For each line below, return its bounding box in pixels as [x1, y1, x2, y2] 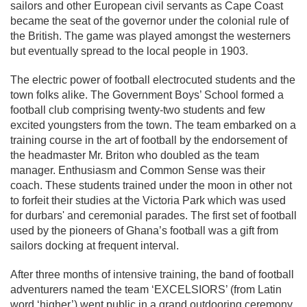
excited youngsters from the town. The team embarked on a [10, 119, 296, 131]
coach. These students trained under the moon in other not [10, 180, 292, 191]
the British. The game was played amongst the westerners [10, 30, 291, 42]
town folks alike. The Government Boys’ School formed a [10, 89, 284, 101]
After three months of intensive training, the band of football [10, 269, 294, 280]
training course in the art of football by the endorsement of [10, 134, 287, 146]
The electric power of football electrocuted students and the [10, 74, 295, 86]
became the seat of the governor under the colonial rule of [10, 15, 288, 27]
